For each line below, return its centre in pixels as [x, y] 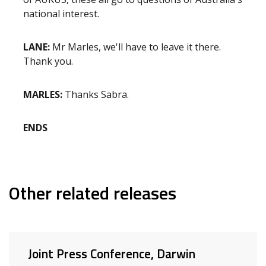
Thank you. [48, 61]
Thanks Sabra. [96, 94]
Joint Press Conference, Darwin [112, 254]
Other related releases [93, 193]
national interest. [61, 14]
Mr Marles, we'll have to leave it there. [135, 47]
